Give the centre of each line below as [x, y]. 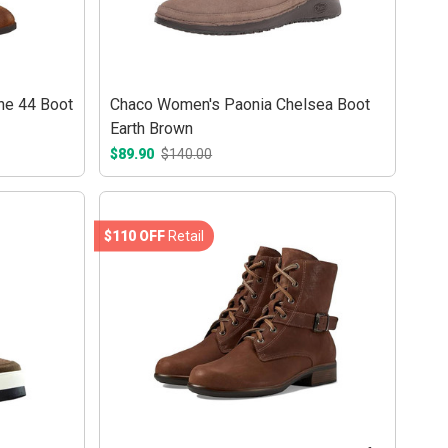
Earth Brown [152, 129]
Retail [185, 235]
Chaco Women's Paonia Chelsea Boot [240, 105]
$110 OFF [135, 235]
